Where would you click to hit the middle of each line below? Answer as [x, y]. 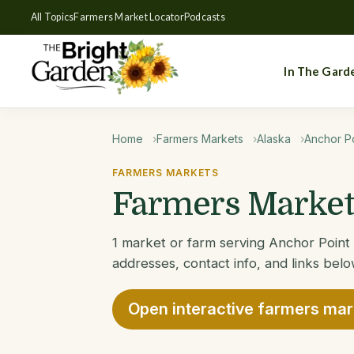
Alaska [274, 139]
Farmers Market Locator [129, 17]
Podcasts [204, 17]
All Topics [52, 17]
